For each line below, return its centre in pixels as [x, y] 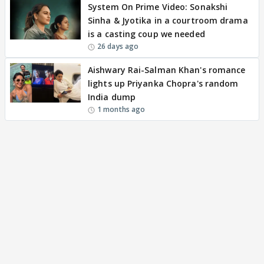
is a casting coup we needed [146, 34]
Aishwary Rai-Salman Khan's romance [167, 70]
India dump [112, 97]
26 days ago [118, 46]
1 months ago [121, 109]
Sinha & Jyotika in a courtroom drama [168, 20]
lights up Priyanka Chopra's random [163, 83]
